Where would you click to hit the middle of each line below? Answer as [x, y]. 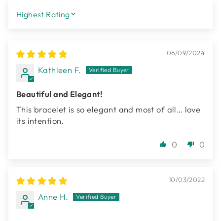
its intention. [40, 121]
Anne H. [53, 197]
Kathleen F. [60, 70]
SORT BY [36, 18]
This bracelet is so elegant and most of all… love [109, 110]
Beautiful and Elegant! [60, 94]
